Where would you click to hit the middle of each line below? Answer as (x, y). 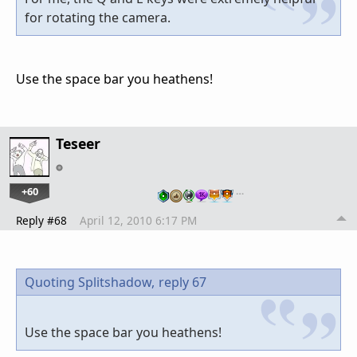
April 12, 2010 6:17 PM (138, 221)
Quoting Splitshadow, (90, 282)
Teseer (78, 144)
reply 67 (182, 282)
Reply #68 (41, 221)
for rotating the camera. (98, 18)
